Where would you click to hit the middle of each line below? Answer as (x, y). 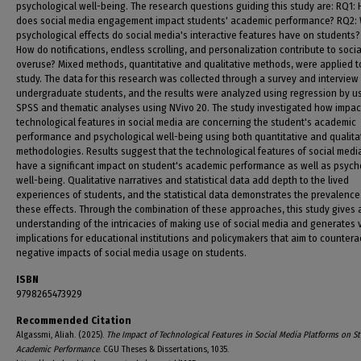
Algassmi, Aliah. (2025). (61, 335)
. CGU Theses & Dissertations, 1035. (164, 349)
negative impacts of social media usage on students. (131, 253)
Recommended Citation (74, 320)
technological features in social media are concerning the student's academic (186, 122)
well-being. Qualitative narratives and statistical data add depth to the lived (183, 180)
